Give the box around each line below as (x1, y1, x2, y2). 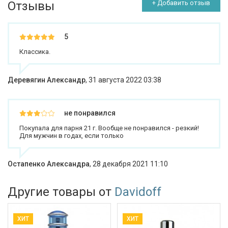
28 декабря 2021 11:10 (93, 160, 168, 168)
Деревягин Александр (8, 76, 85, 84)
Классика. (19, 48, 50, 56)
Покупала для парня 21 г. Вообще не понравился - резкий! (19, 124, 199, 132)
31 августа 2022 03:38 (89, 76, 161, 84)
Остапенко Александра (8, 160, 90, 168)
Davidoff (115, 185, 161, 199)
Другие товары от (8, 185, 115, 199)
